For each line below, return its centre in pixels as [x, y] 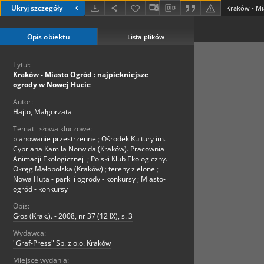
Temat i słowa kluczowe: [52, 129]
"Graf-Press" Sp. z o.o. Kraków [62, 243]
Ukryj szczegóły [37, 8]
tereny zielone [132, 169]
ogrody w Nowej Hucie [52, 85]
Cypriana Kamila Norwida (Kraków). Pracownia [89, 149]
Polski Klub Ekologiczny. [129, 159]
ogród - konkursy [40, 189]
